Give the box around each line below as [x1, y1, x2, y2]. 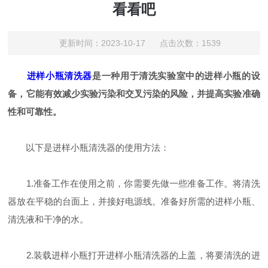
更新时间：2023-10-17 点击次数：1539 [59, 38, 221, 48]
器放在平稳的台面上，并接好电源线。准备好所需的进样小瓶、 [8, 196, 260, 206]
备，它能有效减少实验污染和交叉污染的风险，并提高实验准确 [8, 89, 260, 99]
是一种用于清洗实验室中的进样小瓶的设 [92, 71, 260, 81]
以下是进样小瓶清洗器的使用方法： [8, 142, 170, 153]
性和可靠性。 [8, 106, 62, 117]
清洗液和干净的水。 [8, 214, 89, 224]
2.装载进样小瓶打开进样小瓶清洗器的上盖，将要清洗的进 [8, 250, 260, 260]
